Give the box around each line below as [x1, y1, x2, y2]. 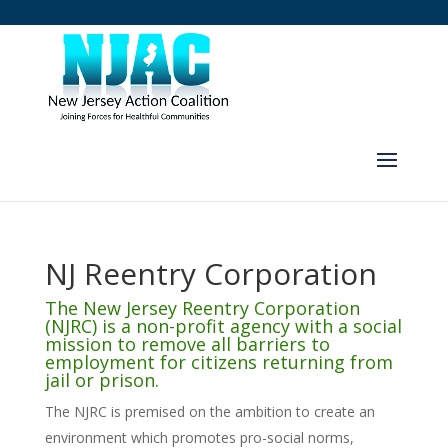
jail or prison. [44, 368, 159, 392]
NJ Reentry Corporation [44, 253, 377, 294]
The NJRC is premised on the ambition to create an [44, 402, 375, 421]
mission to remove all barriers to [44, 332, 330, 356]
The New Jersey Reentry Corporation [44, 296, 360, 320]
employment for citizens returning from [44, 350, 393, 374]
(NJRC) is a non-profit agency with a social [44, 314, 402, 338]
